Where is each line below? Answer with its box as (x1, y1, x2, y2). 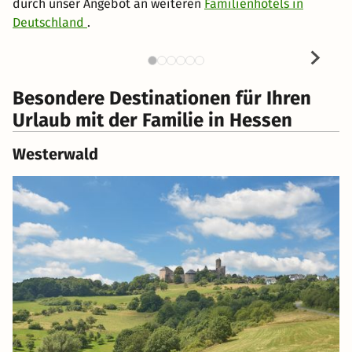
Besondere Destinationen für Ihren (13, 87, 311, 110)
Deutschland (13, 15, 87, 31)
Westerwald (13, 145, 98, 164)
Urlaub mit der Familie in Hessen (13, 109, 292, 132)
